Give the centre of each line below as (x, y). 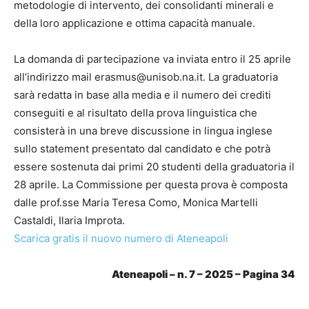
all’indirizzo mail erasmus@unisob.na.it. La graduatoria (146, 77)
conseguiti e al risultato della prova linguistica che (136, 113)
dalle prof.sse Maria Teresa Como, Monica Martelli (136, 203)
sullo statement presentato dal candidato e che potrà (142, 149)
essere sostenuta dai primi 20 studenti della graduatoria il (154, 167)
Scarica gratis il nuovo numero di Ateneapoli (121, 239)
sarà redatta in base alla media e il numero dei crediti (142, 95)
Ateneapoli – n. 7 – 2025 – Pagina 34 (203, 275)
